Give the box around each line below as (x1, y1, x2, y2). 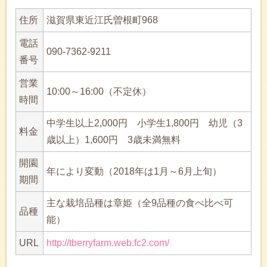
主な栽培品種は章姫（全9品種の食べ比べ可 (46, 197, 233, 208)
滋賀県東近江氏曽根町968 (46, 14, 158, 25)
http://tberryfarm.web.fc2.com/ (46, 237, 169, 248)
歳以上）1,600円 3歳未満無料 (46, 134, 181, 145)
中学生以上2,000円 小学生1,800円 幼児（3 (46, 117, 243, 128)
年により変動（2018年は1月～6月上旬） (46, 166, 222, 176)
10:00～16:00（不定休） (46, 86, 151, 97)
